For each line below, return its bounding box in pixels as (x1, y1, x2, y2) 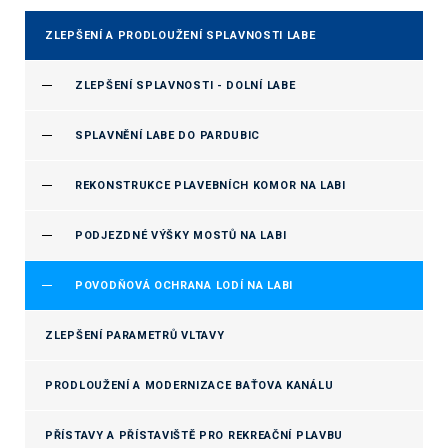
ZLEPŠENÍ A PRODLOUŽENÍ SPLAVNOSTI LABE (45, 29, 316, 42)
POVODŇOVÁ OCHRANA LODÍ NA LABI (75, 279, 293, 292)
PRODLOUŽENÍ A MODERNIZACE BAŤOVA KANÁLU (45, 379, 334, 392)
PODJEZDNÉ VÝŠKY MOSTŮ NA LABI (75, 229, 287, 242)
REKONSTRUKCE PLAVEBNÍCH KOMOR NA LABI (75, 179, 346, 192)
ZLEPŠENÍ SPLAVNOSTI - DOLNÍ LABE (75, 79, 296, 92)
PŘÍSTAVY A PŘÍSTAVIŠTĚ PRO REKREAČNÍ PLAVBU (45, 429, 344, 442)
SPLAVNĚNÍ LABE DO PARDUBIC (75, 129, 261, 142)
